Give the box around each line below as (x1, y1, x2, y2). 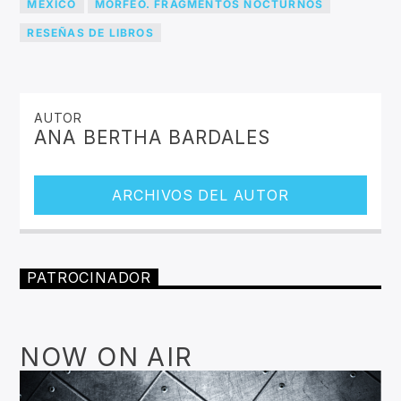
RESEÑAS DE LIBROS (27, 25, 154, 39)
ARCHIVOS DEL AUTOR (112, 186, 289, 205)
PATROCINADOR (27, 269, 152, 287)
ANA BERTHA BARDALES (34, 126, 271, 149)
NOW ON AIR (20, 340, 193, 372)
